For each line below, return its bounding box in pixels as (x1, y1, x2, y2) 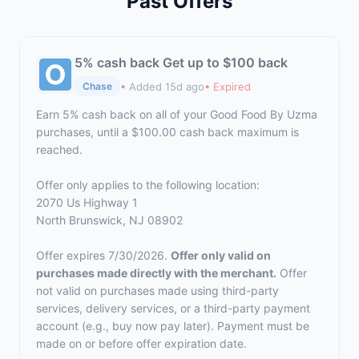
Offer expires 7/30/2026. (36, 248, 171, 262)
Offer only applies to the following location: (36, 178, 260, 192)
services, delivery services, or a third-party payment (36, 301, 310, 315)
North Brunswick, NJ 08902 (36, 213, 183, 227)
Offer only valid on (171, 248, 271, 262)
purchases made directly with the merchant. (36, 266, 276, 280)
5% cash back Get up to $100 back (75, 54, 288, 71)
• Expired (204, 79, 251, 93)
